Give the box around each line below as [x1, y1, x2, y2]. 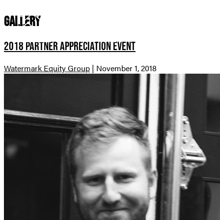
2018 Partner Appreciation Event [4, 39, 136, 53]
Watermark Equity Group [4, 62, 90, 74]
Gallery [4, 13, 40, 29]
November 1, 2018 [96, 62, 157, 74]
